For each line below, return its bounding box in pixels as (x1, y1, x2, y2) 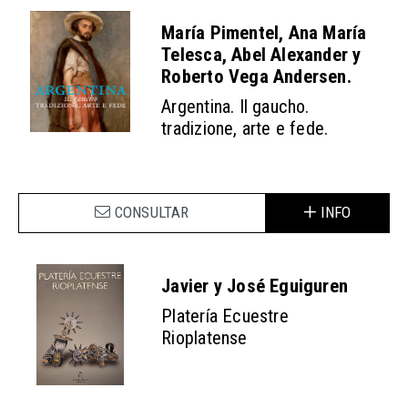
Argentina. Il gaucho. (161, 95, 310, 117)
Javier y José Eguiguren (161, 275, 349, 298)
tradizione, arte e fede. (161, 117, 329, 139)
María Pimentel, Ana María (161, 22, 367, 45)
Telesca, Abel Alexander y (161, 44, 362, 66)
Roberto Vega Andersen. (161, 66, 352, 88)
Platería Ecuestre (161, 304, 289, 327)
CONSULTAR (114, 203, 189, 221)
